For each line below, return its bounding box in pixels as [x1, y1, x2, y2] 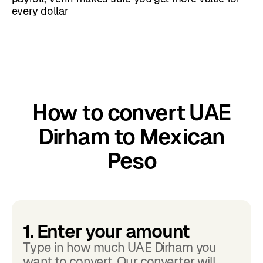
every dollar [11, 5, 69, 18]
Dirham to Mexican [38, 124, 225, 150]
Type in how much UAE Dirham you [23, 240, 217, 255]
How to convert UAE [32, 100, 231, 126]
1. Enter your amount [23, 221, 190, 242]
